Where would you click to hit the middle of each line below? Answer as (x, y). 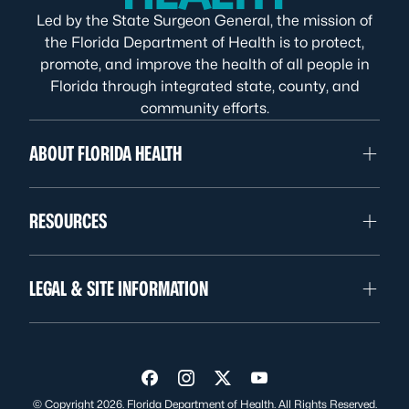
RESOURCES (68, 221)
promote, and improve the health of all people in (204, 64)
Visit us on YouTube (331, 384)
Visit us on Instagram (266, 384)
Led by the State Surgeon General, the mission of (204, 21)
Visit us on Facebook (228, 384)
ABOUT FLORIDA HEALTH (105, 153)
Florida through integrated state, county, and (204, 86)
